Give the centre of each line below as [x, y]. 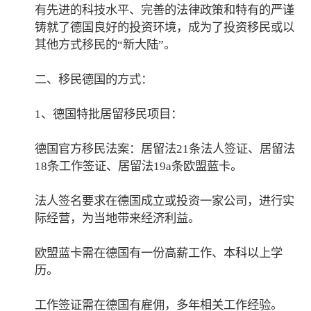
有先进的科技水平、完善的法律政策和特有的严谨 [165, 10]
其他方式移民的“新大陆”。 [106, 44]
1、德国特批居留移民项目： [109, 114]
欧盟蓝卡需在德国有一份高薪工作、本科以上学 [159, 253]
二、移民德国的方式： [94, 79]
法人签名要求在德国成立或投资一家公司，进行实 [165, 201]
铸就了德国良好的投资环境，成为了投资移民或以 [165, 27]
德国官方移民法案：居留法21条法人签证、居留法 [165, 149]
